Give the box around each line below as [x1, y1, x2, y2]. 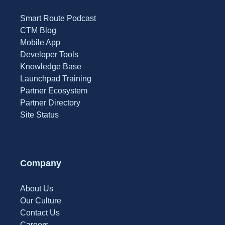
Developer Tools [20, 50, 78, 59]
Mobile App [20, 38, 60, 47]
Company [20, 158, 61, 168]
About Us [20, 184, 53, 193]
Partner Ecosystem [20, 86, 87, 95]
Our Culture [20, 196, 61, 205]
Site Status [20, 110, 59, 119]
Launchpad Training [20, 74, 91, 83]
